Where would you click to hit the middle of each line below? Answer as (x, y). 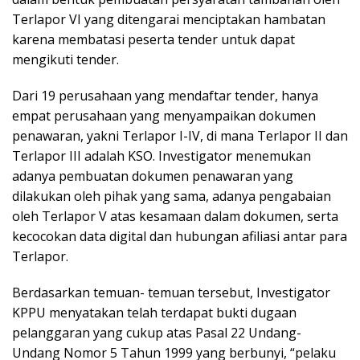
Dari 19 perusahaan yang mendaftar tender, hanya (165, 96)
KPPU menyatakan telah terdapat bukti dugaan (154, 313)
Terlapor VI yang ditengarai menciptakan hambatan (169, 19)
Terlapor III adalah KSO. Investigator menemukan (162, 156)
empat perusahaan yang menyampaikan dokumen (164, 116)
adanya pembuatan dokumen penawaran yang (153, 176)
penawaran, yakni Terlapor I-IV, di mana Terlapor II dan (180, 136)
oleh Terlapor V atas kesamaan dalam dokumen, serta (175, 216)
